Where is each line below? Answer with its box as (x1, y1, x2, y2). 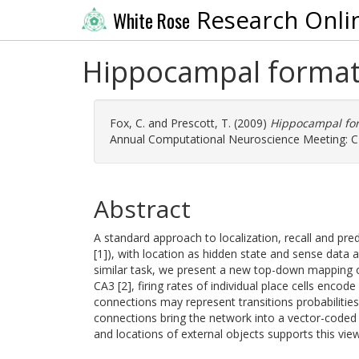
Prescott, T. (171, 115, 231, 131)
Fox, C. (110, 115, 145, 131)
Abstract (94, 192, 191, 225)
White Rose (112, 6, 190, 34)
